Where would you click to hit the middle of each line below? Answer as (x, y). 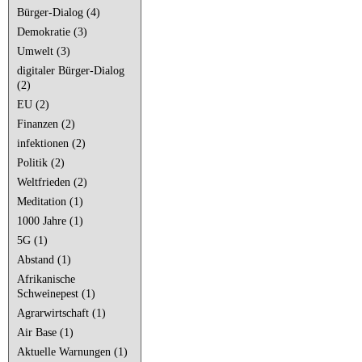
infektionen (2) (51, 143)
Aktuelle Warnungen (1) (72, 351)
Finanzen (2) (46, 124)
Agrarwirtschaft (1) (61, 313)
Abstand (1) (44, 259)
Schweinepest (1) (56, 293)
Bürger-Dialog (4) (59, 12)
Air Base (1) (45, 332)
